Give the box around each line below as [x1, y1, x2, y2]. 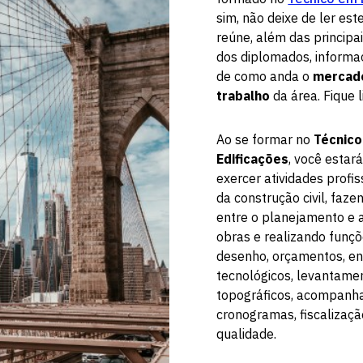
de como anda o [216, 68, 314, 84]
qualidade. [216, 326, 277, 342]
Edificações [216, 151, 289, 167]
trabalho [216, 88, 271, 104]
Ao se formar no [216, 131, 314, 147]
